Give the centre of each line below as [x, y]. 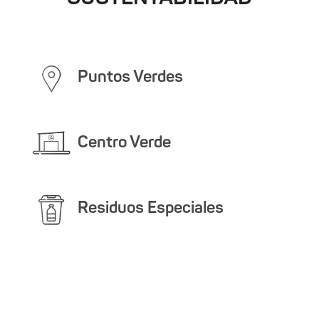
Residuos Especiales [150, 209]
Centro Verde [124, 143]
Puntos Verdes [130, 78]
